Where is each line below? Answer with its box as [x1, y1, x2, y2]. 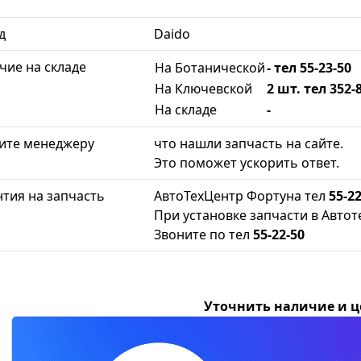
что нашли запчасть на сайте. [154, 134, 343, 152]
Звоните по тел [154, 225, 253, 243]
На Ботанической [155, 58, 265, 77]
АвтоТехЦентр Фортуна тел [154, 186, 329, 205]
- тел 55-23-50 [267, 58, 351, 77]
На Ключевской [155, 79, 252, 98]
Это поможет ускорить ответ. [154, 153, 339, 172]
